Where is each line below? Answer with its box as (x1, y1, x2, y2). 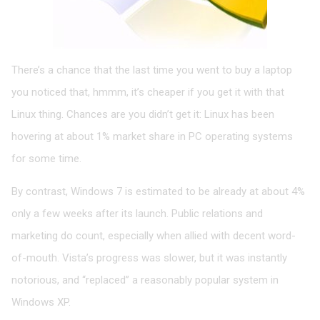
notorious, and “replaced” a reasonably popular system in (11, 274, 279, 287)
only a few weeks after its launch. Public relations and (11, 207, 263, 221)
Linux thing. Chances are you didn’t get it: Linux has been (11, 108, 274, 121)
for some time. (11, 152, 81, 166)
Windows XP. (11, 296, 71, 309)
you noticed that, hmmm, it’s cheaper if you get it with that (11, 86, 284, 99)
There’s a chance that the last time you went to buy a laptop (11, 64, 292, 77)
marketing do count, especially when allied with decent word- (11, 229, 296, 243)
